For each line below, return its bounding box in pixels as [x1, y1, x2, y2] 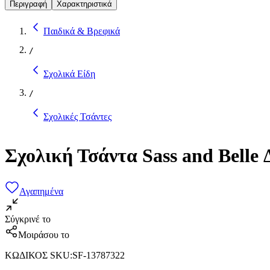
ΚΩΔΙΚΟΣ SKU [5, 250, 70, 260]
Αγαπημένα [19, 186, 63, 196]
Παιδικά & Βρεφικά [43, 25, 120, 36]
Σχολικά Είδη [43, 68, 95, 79]
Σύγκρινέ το [5, 213, 51, 224]
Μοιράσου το [18, 229, 69, 240]
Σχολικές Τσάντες [43, 111, 111, 122]
